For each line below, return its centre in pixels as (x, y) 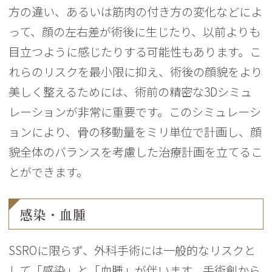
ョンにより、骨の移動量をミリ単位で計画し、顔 (135, 131)
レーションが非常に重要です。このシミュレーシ (135, 111)
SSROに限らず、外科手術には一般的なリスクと (132, 250)
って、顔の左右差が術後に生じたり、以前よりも (135, 31)
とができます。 (49, 172)
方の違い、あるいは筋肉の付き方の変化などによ (136, 11)
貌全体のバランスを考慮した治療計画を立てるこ (136, 151)
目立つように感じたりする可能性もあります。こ (135, 51)
